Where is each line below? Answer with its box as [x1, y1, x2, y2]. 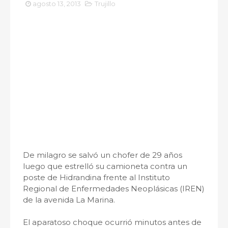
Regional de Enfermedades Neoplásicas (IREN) [23, 184, 205, 193]
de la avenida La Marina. [23, 195, 115, 205]
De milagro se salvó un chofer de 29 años [23, 150, 182, 160]
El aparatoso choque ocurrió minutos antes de [23, 217, 202, 227]
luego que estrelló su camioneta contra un [23, 161, 187, 171]
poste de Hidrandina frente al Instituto [23, 173, 170, 182]
